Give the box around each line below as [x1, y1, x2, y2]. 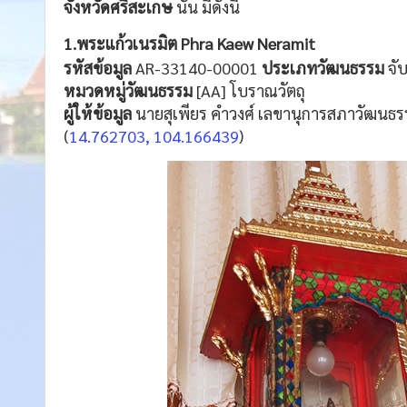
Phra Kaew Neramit [181, 33, 315, 55]
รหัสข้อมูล [64, 57, 132, 79]
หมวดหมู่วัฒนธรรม [64, 80, 193, 102]
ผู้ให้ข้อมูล [64, 103, 135, 124]
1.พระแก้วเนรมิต [64, 33, 181, 55]
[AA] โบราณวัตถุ [193, 80, 305, 102]
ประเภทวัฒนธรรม [262, 57, 384, 79]
